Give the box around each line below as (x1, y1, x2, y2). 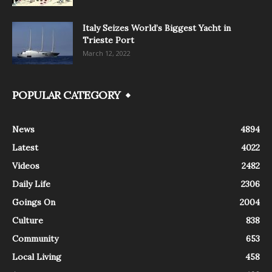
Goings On (12, 196, 55, 208)
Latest (12, 141, 38, 153)
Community (12, 233, 58, 244)
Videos (12, 160, 39, 171)
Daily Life (12, 178, 50, 189)
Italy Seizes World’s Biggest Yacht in (83, 22, 231, 33)
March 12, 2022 (83, 48, 131, 58)
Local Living (12, 251, 61, 262)
